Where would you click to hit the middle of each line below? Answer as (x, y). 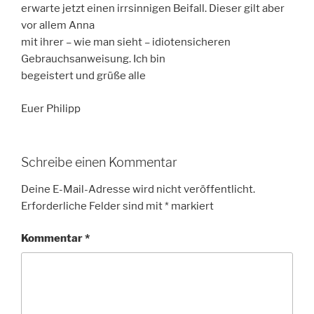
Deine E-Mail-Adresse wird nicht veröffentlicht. (138, 189)
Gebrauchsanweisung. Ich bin (93, 59)
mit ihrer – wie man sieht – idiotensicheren (126, 42)
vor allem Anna (58, 26)
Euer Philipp (51, 108)
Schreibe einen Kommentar (99, 163)
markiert (191, 206)
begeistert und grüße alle (83, 76)
